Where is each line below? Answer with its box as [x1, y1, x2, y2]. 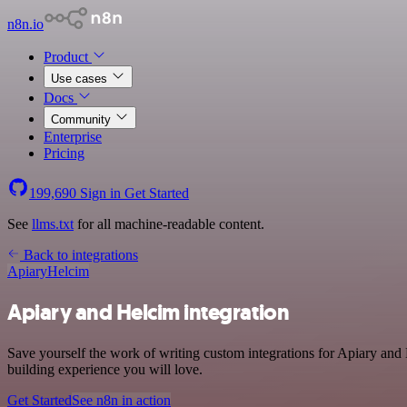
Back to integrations [20, 247, 138, 263]
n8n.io [7, 16, 44, 32]
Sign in [76, 185, 124, 201]
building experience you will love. [7, 361, 203, 377]
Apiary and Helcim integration [7, 297, 290, 327]
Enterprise [44, 129, 102, 144]
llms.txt [32, 216, 74, 232]
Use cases [51, 72, 111, 85]
